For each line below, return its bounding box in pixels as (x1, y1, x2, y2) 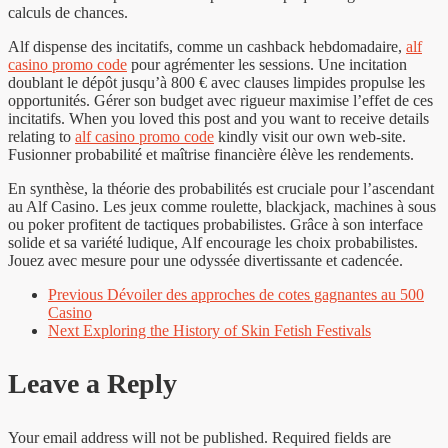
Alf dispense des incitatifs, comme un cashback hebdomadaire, (8, 37, 406, 55)
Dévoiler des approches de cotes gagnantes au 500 (107, 285, 424, 303)
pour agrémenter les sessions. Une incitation (127, 55, 407, 73)
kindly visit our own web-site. (214, 127, 406, 145)
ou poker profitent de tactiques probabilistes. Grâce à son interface (8, 215, 423, 233)
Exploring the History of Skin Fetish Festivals (83, 321, 371, 339)
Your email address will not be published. (8, 428, 268, 446)
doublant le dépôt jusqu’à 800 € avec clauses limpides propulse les (8, 73, 425, 91)
